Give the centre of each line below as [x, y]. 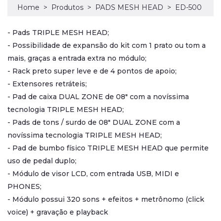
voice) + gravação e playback [58, 212]
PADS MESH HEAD [129, 7]
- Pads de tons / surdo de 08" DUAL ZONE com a [94, 122]
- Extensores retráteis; [47, 84]
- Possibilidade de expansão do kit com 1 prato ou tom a [107, 45]
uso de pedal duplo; [42, 161]
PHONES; [24, 186]
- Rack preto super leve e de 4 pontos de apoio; [92, 71]
